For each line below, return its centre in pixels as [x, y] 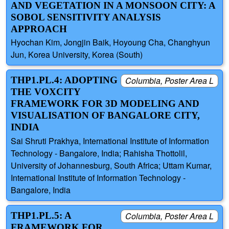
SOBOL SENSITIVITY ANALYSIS [86, 17]
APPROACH [39, 29]
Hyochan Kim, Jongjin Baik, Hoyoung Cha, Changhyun [110, 42]
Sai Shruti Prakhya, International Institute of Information [110, 141]
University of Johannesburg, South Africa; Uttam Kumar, [111, 165]
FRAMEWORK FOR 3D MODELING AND [105, 104]
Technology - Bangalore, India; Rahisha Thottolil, [99, 153]
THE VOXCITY [45, 92]
